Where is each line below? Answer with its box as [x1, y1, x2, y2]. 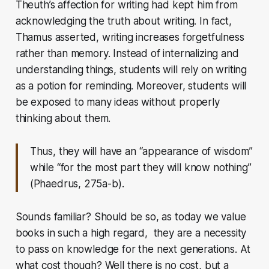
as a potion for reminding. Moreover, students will [15, 79, 247, 92]
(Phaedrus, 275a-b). [29, 177, 124, 190]
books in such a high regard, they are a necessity [15, 226, 247, 239]
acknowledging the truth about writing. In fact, [15, 14, 232, 27]
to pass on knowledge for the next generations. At [15, 243, 250, 255]
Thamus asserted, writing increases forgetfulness [15, 31, 244, 43]
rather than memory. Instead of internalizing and [15, 47, 239, 59]
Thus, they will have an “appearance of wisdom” [29, 145, 253, 157]
